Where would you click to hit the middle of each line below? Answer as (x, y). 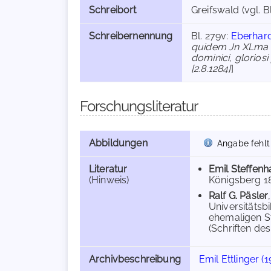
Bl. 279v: (211, 36)
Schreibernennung (131, 36)
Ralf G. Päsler (239, 196)
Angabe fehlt (243, 143)
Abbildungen (118, 143)
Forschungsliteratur (139, 106)
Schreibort (113, 10)
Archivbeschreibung (135, 259)
